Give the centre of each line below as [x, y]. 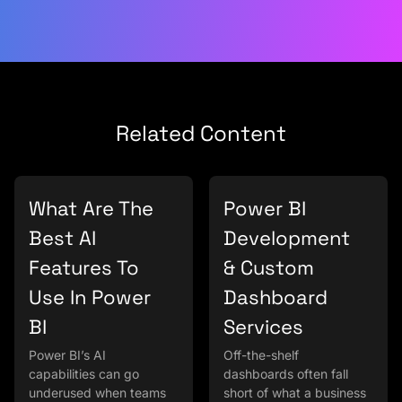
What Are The [91, 209]
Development [287, 238]
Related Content [201, 134]
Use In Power [90, 297]
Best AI [62, 238]
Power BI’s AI [67, 355]
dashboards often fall [286, 374]
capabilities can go [84, 374]
